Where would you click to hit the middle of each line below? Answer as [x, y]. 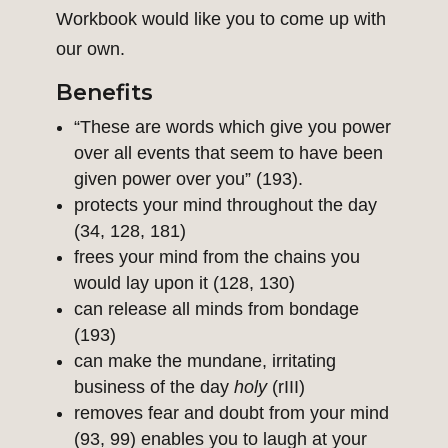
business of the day [154, 387]
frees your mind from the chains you [217, 257]
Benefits [104, 93]
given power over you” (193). [188, 179]
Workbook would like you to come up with [221, 19]
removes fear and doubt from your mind [231, 413]
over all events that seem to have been [228, 153]
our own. [90, 49]
